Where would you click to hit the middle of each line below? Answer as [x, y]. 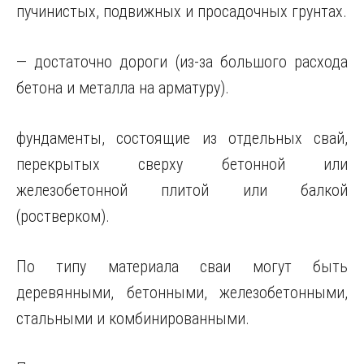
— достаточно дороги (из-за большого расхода [182, 62]
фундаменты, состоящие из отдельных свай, [182, 138]
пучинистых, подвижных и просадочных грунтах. [182, 11]
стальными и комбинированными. [133, 318]
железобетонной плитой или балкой [182, 190]
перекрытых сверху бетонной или [182, 164]
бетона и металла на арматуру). [123, 88]
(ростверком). [63, 216]
